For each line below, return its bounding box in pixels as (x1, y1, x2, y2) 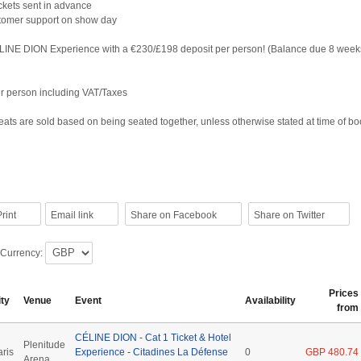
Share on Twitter (253, 209, 325, 221)
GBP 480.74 (305, 346, 359, 358)
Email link (50, 209, 93, 221)
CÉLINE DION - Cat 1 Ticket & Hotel (75, 331, 231, 343)
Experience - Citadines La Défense (75, 346, 228, 358)
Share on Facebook (130, 209, 217, 221)
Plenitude (23, 338, 65, 351)
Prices (329, 287, 359, 299)
